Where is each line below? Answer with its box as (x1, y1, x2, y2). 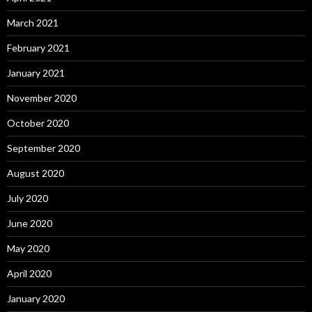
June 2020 (7, 217, 52, 229)
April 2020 (7, 267, 52, 279)
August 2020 (7, 166, 64, 179)
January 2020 (7, 292, 65, 304)
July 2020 (7, 192, 48, 204)
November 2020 (7, 91, 77, 104)
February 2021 (7, 41, 70, 54)
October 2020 (7, 116, 69, 129)
